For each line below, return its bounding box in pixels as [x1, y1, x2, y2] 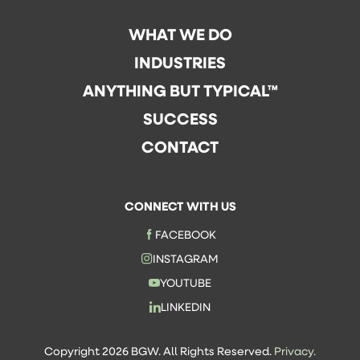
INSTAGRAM [152, 251, 219, 266]
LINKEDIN [160, 299, 211, 314]
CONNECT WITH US [124, 197, 236, 214]
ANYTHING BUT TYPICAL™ [82, 79, 278, 101]
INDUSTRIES [134, 51, 226, 73]
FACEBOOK [154, 227, 216, 242]
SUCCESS [142, 107, 218, 129]
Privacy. [274, 343, 316, 358]
